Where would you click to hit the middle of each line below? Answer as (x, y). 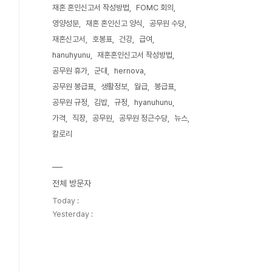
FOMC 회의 (155, 8)
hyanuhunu (153, 102)
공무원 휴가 (70, 71)
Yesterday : (73, 214)
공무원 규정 (70, 102)
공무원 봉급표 (73, 87)
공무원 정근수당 (143, 118)
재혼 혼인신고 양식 (114, 23)
